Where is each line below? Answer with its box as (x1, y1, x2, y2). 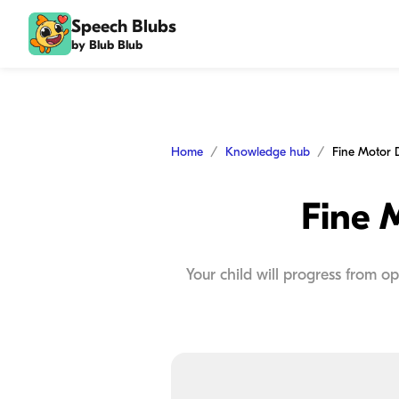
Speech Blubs (71, 15, 176, 37)
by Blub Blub (71, 37, 142, 53)
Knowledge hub (225, 144, 310, 159)
